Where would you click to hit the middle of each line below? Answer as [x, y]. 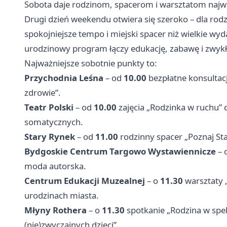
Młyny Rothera [55, 210]
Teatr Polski [49, 107]
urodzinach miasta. [62, 195]
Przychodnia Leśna [64, 78]
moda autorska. [55, 166]
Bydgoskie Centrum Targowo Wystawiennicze [120, 151]
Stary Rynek [50, 136]
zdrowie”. [43, 92]
